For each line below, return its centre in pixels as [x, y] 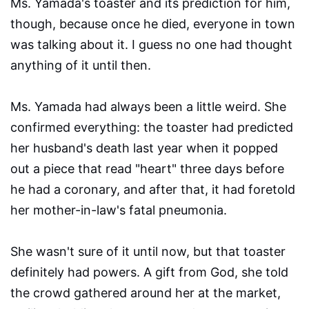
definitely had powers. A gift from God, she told [149, 272]
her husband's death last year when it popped [144, 148]
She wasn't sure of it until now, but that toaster [148, 252]
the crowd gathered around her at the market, [146, 293]
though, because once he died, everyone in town [153, 24]
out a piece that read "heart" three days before [147, 169]
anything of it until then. [81, 66]
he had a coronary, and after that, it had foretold [153, 190]
